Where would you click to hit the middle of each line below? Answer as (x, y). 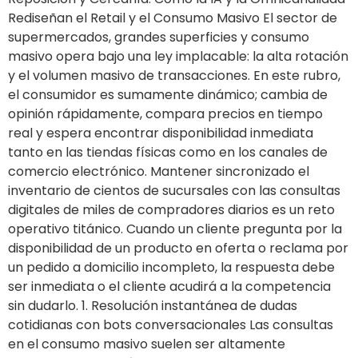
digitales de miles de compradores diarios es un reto (171, 209)
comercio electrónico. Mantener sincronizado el (159, 171)
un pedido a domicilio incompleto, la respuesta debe (171, 267)
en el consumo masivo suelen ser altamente (147, 344)
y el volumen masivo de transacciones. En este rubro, (174, 75)
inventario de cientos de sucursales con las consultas (174, 190)
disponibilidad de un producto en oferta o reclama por (178, 248)
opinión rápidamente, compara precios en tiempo (165, 113)
